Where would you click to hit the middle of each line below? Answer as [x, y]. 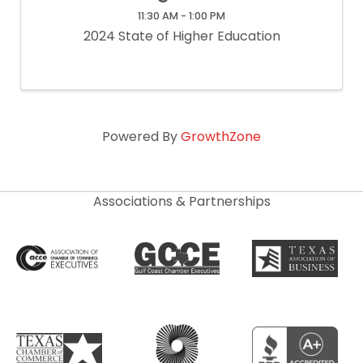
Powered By [141, 137]
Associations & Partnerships [181, 201]
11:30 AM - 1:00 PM [181, 16]
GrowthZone [221, 137]
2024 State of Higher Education [181, 36]
